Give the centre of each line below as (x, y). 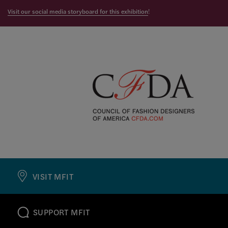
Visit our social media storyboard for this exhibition (78, 11)
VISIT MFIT (53, 176)
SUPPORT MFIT (62, 212)
